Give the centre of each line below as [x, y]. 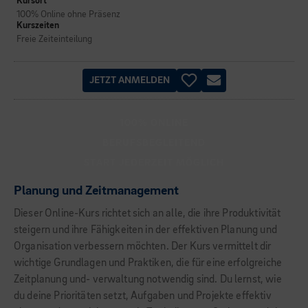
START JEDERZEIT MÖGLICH [154, 163]
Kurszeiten [38, 25]
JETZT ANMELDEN [129, 80]
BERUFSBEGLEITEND [154, 143]
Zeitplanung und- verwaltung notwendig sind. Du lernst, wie [148, 280]
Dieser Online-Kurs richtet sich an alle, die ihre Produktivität [147, 214]
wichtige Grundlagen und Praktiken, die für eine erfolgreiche [148, 263]
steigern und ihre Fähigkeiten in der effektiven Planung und [145, 230]
